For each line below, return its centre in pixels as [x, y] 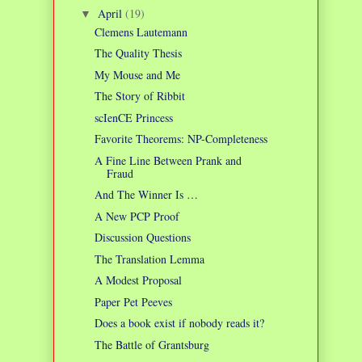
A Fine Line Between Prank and [168, 160]
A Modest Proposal [138, 280]
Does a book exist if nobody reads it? [179, 323]
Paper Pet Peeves [133, 301]
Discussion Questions [142, 238]
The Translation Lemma [149, 259]
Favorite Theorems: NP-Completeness [181, 139]
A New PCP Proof [137, 216]
